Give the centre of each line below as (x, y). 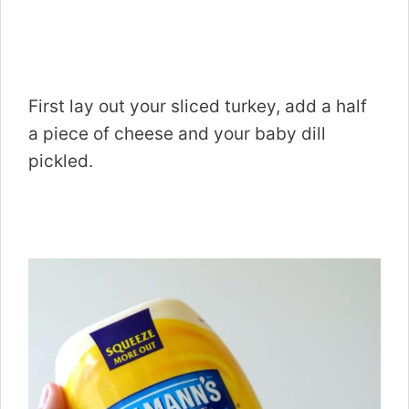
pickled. (61, 162)
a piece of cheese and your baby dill (177, 134)
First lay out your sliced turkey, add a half (198, 107)
